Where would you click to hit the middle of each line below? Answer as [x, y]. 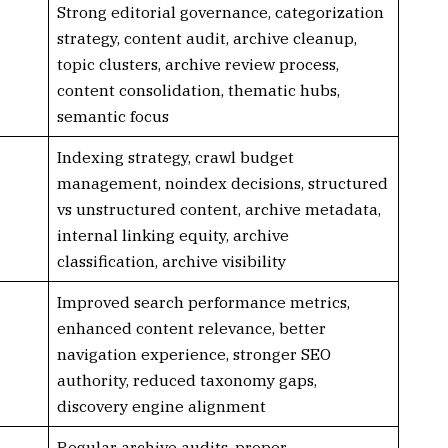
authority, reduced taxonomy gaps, [186, 379]
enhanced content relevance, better [191, 327]
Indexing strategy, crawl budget [175, 156]
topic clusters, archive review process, [197, 63]
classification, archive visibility [171, 260]
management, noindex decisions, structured [222, 182]
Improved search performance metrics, [203, 301]
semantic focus [112, 115]
